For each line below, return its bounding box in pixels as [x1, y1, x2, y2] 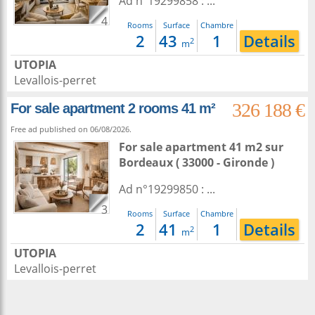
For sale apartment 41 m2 [119, 139, 265, 155]
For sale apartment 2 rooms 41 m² [11, 101, 215, 116]
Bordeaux [119, 155, 173, 170]
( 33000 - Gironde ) [173, 155, 274, 170]
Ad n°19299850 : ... [119, 181, 215, 197]
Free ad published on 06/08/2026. [11, 124, 131, 134]
